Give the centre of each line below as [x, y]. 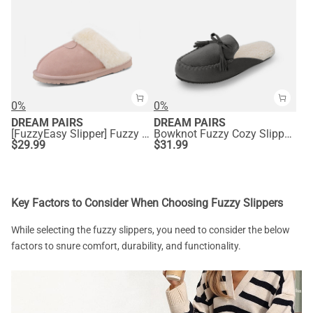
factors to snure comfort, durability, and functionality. [126, 246]
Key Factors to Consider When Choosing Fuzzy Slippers [147, 203]
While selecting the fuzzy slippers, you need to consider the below [151, 230]
